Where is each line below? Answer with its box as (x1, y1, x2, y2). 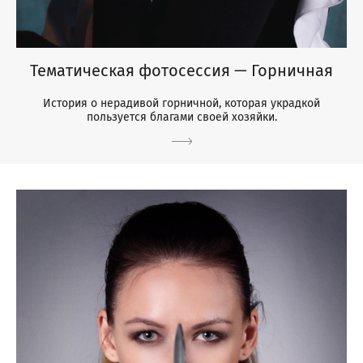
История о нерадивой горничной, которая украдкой (43, 96, 320, 111)
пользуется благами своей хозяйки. (86, 110, 277, 125)
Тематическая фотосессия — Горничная (30, 61, 333, 81)
